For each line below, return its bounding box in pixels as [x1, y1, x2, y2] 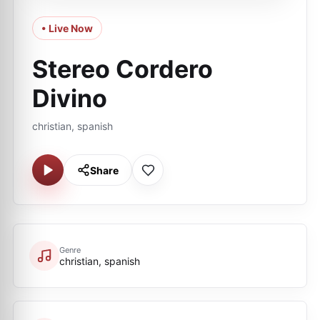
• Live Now [41, 22, 93, 34]
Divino [32, 84, 107, 113]
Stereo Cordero [32, 54, 213, 84]
